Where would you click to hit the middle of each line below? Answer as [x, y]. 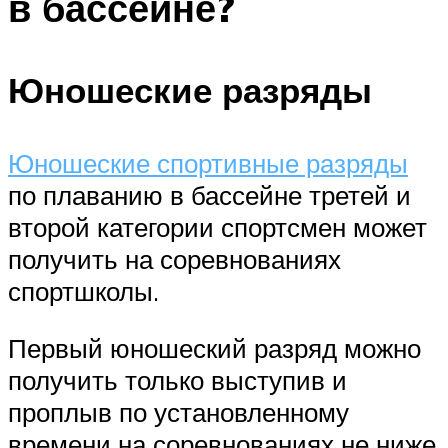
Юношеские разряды [190, 89]
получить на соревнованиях [174, 258]
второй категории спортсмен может [217, 226]
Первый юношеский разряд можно [214, 348]
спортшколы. [83, 290]
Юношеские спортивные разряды [208, 162]
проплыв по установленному [178, 412]
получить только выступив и [177, 380]
